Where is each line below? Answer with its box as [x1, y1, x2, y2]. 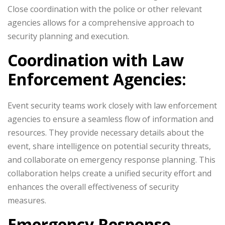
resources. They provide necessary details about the [8, 127, 204, 138]
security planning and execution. [8, 31, 129, 42]
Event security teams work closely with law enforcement [8, 100, 217, 111]
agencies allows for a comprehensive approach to [8, 17, 194, 28]
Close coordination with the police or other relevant [8, 4, 202, 15]
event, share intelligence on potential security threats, [8, 141, 211, 152]
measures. [8, 195, 46, 206]
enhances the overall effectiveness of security [8, 181, 179, 192]
